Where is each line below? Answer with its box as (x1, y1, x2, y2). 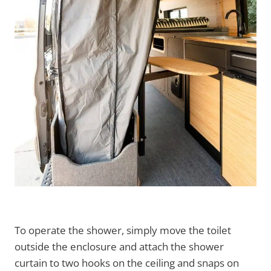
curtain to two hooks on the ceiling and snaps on (15, 255, 239, 270)
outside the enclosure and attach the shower (15, 239, 224, 253)
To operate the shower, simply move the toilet (15, 223, 231, 237)
